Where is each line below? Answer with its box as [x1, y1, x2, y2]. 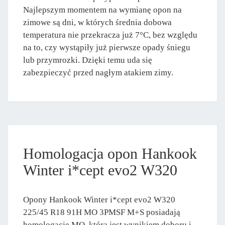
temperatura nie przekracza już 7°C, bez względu [23, 30, 197, 40]
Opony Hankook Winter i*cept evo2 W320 [23, 195, 175, 205]
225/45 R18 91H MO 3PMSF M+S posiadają [23, 207, 180, 217]
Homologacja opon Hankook [23, 145, 197, 162]
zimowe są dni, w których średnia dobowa [23, 18, 172, 28]
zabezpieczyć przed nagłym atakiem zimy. [23, 68, 173, 78]
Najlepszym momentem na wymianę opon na [23, 5, 182, 15]
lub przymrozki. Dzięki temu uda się [23, 55, 152, 65]
